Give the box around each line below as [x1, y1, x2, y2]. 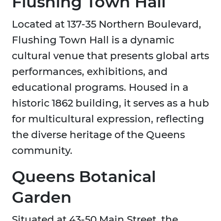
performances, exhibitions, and [12, 66, 168, 78]
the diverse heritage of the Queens [12, 129, 185, 141]
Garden [12, 187, 72, 207]
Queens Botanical [12, 167, 156, 186]
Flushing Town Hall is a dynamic [12, 34, 174, 46]
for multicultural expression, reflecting [12, 113, 204, 125]
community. [12, 145, 73, 157]
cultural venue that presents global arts [12, 50, 209, 62]
